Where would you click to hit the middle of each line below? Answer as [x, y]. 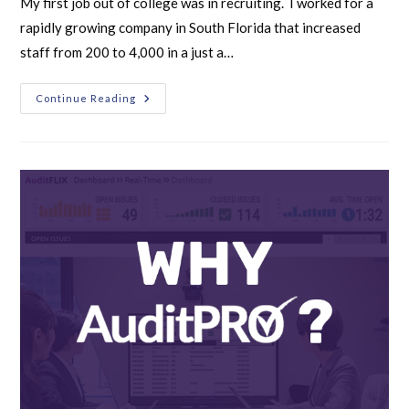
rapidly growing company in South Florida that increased [191, 28]
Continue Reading [86, 99]
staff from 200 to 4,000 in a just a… [127, 52]
